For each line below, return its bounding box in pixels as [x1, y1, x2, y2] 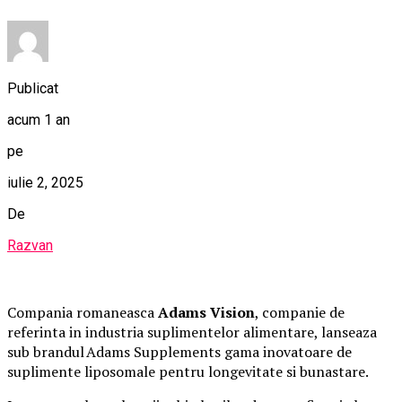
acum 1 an [7, 110, 70, 128]
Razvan [7, 236, 53, 254]
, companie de [255, 301, 345, 322]
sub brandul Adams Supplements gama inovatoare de [7, 341, 352, 362]
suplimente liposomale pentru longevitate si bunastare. [7, 361, 369, 381]
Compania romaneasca [7, 301, 154, 322]
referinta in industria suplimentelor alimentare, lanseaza [7, 321, 377, 342]
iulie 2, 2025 [7, 173, 83, 191]
